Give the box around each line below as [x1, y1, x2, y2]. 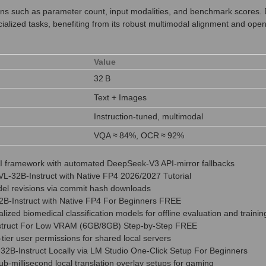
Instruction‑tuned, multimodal [94, 112, 203, 122]
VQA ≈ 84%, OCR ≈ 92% [94, 131, 184, 141]
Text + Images [94, 93, 147, 103]
